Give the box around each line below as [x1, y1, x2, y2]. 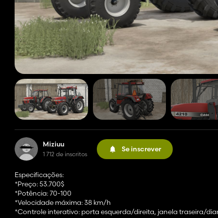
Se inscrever [122, 144, 161, 153]
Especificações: [15, 170, 64, 180]
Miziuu [43, 140, 64, 149]
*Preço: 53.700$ [15, 180, 64, 189]
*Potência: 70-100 [15, 189, 72, 198]
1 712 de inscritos [43, 150, 87, 158]
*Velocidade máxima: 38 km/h [15, 198, 111, 207]
